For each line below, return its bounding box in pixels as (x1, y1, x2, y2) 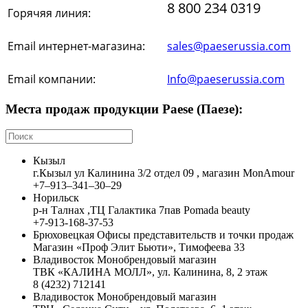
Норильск (33, 192, 79, 204)
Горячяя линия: (8, 5, 93, 21)
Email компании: (8, 71, 98, 87)
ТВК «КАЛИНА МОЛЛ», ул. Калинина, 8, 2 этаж (33, 266, 267, 278)
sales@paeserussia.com (167, 38, 291, 54)
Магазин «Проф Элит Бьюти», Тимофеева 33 (33, 241, 245, 254)
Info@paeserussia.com (167, 71, 285, 87)
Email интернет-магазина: (8, 38, 148, 54)
